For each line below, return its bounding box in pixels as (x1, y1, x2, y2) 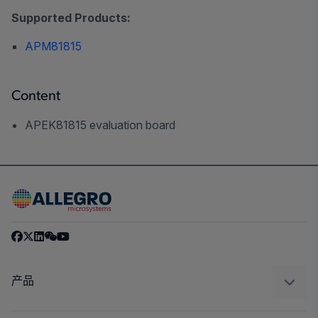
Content (11, 89, 60, 104)
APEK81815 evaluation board (25, 117, 176, 132)
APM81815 (25, 38, 82, 53)
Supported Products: (11, 10, 131, 25)
